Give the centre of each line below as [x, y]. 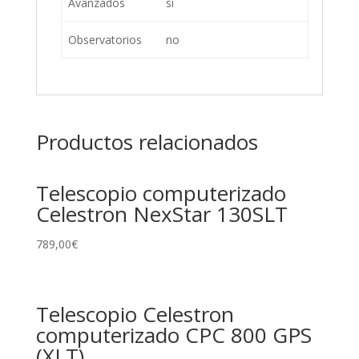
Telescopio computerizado [161, 193]
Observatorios [105, 39]
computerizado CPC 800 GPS [173, 335]
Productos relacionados [147, 141]
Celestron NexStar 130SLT [161, 214]
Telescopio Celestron [135, 315]
